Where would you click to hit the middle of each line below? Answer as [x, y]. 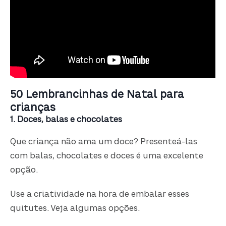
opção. [25, 171]
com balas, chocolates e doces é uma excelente [107, 156]
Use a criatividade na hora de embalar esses [100, 195]
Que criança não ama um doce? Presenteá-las [104, 142]
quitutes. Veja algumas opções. [75, 209]
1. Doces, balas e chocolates [66, 120]
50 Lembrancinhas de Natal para [97, 95]
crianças [33, 108]
